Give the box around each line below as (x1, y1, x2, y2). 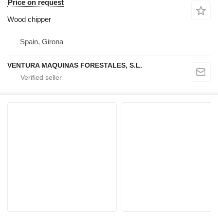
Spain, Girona (20, 37, 63, 46)
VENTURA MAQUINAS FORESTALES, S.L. (7, 61, 142, 70)
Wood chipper (7, 15, 51, 24)
